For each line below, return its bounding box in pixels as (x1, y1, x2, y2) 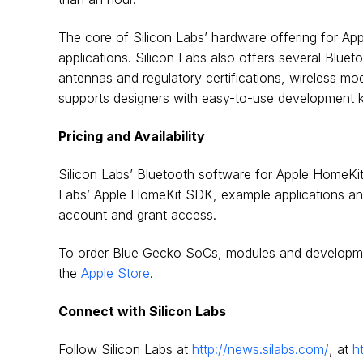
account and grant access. (58, 206, 216, 223)
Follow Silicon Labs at (58, 340, 192, 357)
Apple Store (81, 264, 150, 281)
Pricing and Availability (58, 127, 205, 144)
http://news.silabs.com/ (192, 340, 329, 357)
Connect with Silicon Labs (58, 302, 226, 319)
